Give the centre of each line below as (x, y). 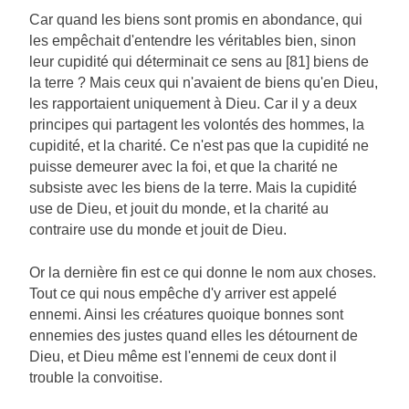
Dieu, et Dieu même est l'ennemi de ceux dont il (183, 357)
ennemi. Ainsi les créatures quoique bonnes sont (186, 315)
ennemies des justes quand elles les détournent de (194, 336)
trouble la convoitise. (96, 378)
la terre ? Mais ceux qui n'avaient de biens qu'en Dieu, (204, 83)
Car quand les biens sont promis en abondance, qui (196, 20)
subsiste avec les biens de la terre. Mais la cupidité (193, 188)
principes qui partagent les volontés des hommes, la (197, 125)
